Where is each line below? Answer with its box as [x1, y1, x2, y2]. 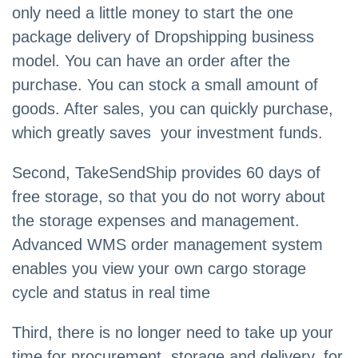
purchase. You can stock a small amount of [12, 76, 318, 94]
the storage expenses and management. [12, 212, 300, 230]
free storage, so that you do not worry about [12, 188, 325, 206]
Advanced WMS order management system [12, 236, 323, 254]
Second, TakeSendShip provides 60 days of [12, 164, 320, 182]
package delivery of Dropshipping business [12, 28, 314, 46]
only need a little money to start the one [12, 4, 293, 22]
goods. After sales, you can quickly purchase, [12, 100, 333, 118]
